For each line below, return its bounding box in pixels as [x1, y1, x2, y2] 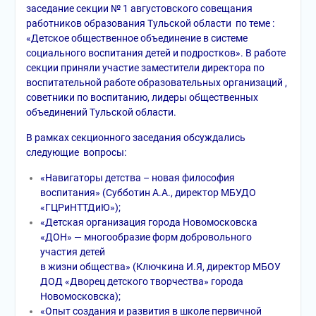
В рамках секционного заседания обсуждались [25, 132, 245, 143]
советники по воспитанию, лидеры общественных [25, 92, 258, 103]
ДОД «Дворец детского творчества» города [39, 276, 243, 287]
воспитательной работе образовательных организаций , [25, 77, 287, 88]
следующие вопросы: [25, 147, 126, 158]
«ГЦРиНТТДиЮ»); [39, 202, 121, 213]
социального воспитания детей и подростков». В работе [25, 47, 286, 59]
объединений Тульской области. [25, 107, 176, 118]
